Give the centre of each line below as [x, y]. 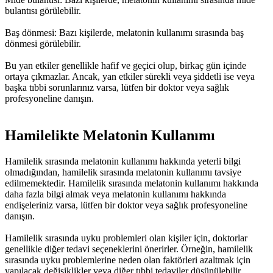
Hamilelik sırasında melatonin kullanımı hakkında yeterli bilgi [123, 161]
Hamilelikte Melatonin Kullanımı [110, 136]
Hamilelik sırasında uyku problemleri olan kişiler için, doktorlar [126, 238]
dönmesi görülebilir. [43, 44]
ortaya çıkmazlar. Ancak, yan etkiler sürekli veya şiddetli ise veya [130, 77]
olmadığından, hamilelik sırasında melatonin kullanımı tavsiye [123, 172]
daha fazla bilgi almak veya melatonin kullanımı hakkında [115, 194]
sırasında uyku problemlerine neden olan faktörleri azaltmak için [128, 260]
